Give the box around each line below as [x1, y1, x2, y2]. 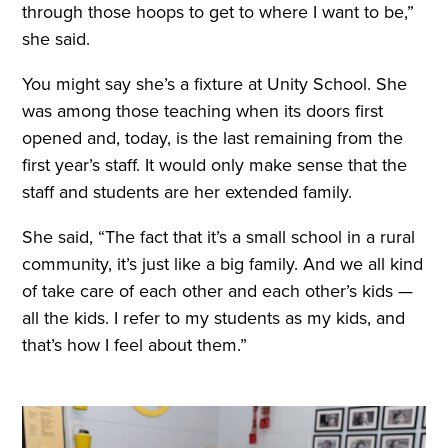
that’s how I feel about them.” [22, 332, 253, 357]
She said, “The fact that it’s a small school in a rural [22, 224, 416, 249]
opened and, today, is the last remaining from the [22, 125, 404, 151]
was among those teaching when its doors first [22, 98, 384, 124]
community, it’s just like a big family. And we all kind [22, 251, 424, 276]
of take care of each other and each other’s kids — [22, 278, 414, 303]
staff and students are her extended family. [22, 179, 358, 205]
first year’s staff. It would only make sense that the [22, 152, 408, 178]
